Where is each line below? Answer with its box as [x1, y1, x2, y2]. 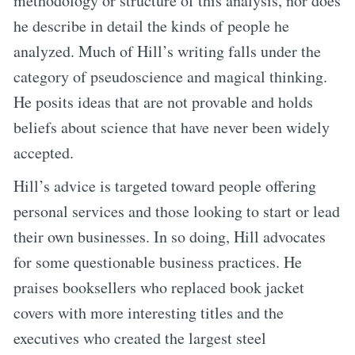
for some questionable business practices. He [13, 250, 302, 273]
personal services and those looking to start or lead [13, 200, 340, 222]
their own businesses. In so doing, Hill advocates [13, 225, 326, 247]
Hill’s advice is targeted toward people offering [13, 174, 316, 197]
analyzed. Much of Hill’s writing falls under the [13, 40, 321, 62]
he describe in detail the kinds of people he [13, 14, 289, 36]
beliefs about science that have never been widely [13, 116, 330, 138]
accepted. [13, 141, 74, 163]
